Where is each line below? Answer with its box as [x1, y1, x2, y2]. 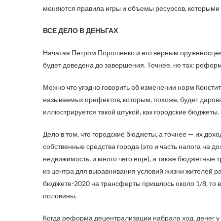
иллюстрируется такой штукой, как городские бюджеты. [43, 108, 219, 116]
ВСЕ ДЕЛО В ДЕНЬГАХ [43, 26, 118, 35]
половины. [43, 191, 76, 200]
